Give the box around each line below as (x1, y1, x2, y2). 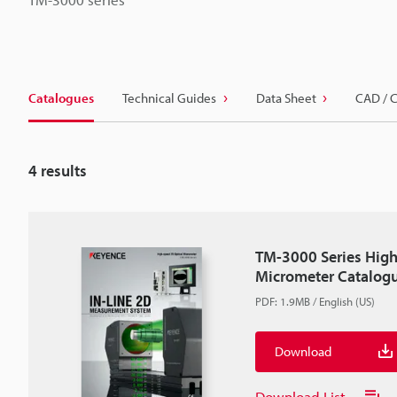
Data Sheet (255, 90, 316, 106)
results (37, 160, 87, 181)
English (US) (319, 294, 375, 308)
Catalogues (28, 90, 94, 106)
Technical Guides (122, 90, 216, 106)
